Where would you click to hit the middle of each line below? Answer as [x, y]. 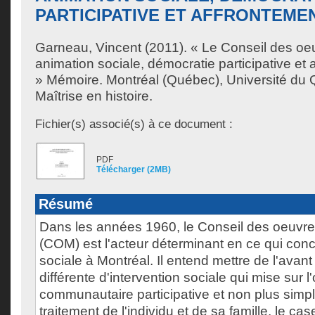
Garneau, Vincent [88, 47]
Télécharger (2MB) [134, 169]
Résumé [66, 204]
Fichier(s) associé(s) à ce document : [134, 124]
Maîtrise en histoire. [94, 96]
